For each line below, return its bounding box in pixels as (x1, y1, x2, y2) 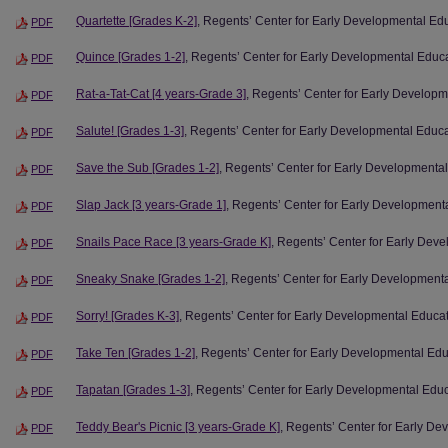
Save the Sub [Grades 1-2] (76, 161, 219, 176)
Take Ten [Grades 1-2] (76, 346, 195, 361)
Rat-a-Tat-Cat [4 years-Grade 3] (76, 87, 246, 102)
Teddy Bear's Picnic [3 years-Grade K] (76, 420, 280, 434)
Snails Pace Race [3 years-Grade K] (76, 235, 271, 250)
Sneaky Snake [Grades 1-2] (76, 272, 225, 287)
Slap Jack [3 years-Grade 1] (76, 198, 226, 213)
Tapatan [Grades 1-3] (76, 383, 190, 398)
